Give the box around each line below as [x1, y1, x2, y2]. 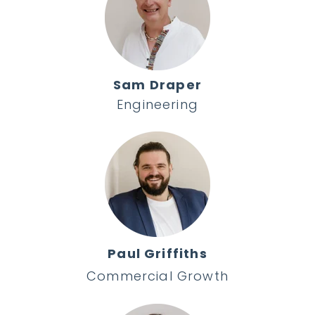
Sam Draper [113, 75, 202, 94]
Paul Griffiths [108, 244, 207, 262]
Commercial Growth [86, 266, 229, 285]
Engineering [117, 95, 198, 113]
